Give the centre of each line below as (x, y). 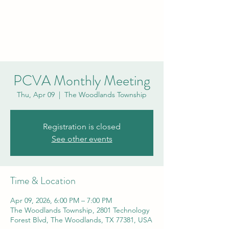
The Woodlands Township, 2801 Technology (80, 210)
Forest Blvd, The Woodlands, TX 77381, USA (81, 220)
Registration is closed (82, 127)
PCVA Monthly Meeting (82, 81)
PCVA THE (82, 26)
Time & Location (43, 181)
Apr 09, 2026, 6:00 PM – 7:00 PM (61, 200)
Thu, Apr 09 (36, 95)
